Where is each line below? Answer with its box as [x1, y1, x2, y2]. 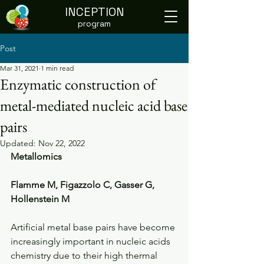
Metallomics [11, 151, 62, 162]
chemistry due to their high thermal [11, 250, 160, 261]
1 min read [41, 64, 74, 72]
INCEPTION [64, 4, 124, 19]
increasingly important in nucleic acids [11, 236, 173, 247]
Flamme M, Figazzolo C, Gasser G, [11, 179, 157, 190]
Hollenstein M [11, 193, 70, 204]
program [78, 18, 111, 29]
